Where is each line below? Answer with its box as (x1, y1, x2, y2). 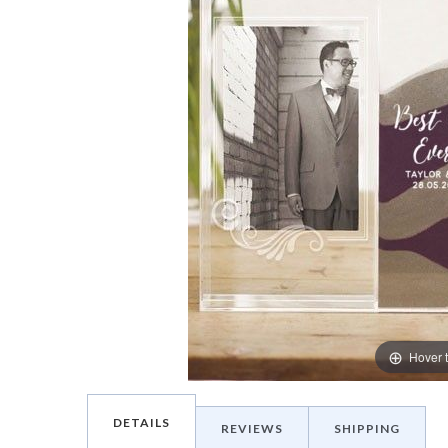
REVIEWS (221, 421, 283, 436)
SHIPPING (334, 421, 400, 436)
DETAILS (113, 415, 170, 430)
